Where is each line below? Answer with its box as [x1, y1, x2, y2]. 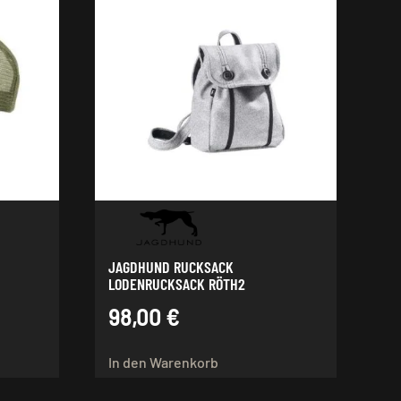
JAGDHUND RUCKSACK [108, 256, 235, 277]
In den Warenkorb [108, 353, 219, 371]
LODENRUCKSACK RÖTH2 [108, 273, 246, 294]
